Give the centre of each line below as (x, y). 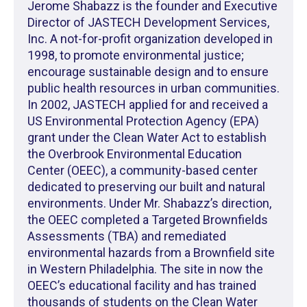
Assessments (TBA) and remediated (127, 236)
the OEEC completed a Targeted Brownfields (148, 220)
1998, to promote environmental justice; (136, 56)
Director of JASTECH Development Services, (148, 23)
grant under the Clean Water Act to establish (147, 138)
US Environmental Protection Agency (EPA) (143, 121)
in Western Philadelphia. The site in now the (145, 269)
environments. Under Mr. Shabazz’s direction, (149, 204)
